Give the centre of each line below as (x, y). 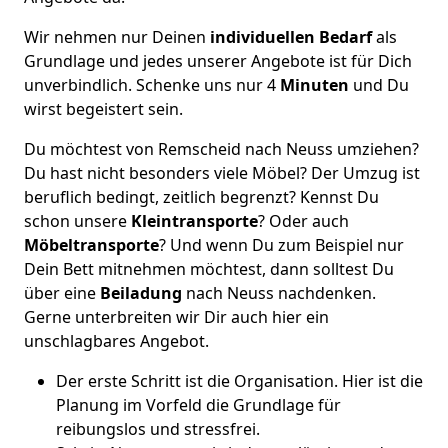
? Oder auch (303, 221)
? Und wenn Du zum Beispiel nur (281, 245)
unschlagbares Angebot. (116, 341)
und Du (379, 85)
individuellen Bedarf (289, 37)
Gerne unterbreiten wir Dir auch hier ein (176, 317)
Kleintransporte (194, 221)
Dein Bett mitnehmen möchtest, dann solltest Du (209, 269)
